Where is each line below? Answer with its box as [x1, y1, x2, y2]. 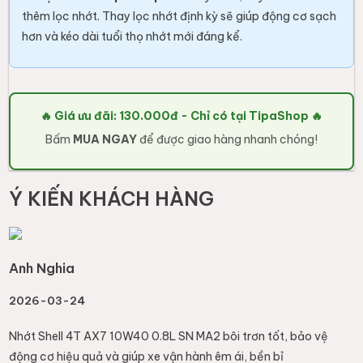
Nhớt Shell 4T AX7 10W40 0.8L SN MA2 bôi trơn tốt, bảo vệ [9, 328, 329, 344]
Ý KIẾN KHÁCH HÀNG [9, 186, 215, 211]
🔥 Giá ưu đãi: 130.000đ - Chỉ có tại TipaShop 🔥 [41, 109, 322, 124]
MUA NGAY [73, 132, 137, 147]
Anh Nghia [9, 260, 75, 277]
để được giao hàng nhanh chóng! [137, 132, 318, 147]
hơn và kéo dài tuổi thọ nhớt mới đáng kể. [22, 29, 243, 45]
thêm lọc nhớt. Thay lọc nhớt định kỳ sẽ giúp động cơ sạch [22, 9, 337, 24]
